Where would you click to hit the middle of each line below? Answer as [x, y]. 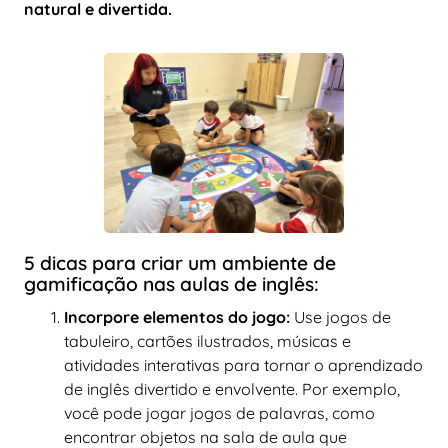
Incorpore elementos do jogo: [177, 316]
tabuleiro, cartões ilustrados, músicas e [207, 340]
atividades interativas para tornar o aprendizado [243, 364]
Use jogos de [340, 316]
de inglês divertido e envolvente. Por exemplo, [232, 388]
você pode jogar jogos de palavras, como [219, 412]
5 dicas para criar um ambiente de [180, 262]
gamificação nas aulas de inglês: [171, 283]
